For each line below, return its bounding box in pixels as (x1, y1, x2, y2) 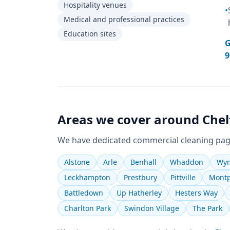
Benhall (130, 157, 157, 167)
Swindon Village (124, 203, 179, 213)
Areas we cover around (57, 111, 202, 128)
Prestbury (124, 172, 157, 182)
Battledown (64, 188, 103, 198)
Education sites (64, 29, 116, 39)
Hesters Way (175, 188, 218, 198)
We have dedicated (57, 135, 133, 146)
